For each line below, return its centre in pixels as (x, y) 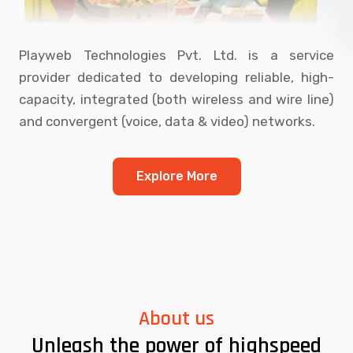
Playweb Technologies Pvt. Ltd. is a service (176, 55)
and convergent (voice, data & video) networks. (167, 121)
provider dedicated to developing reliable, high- (176, 77)
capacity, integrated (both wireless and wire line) (176, 99)
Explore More (176, 176)
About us (176, 318)
